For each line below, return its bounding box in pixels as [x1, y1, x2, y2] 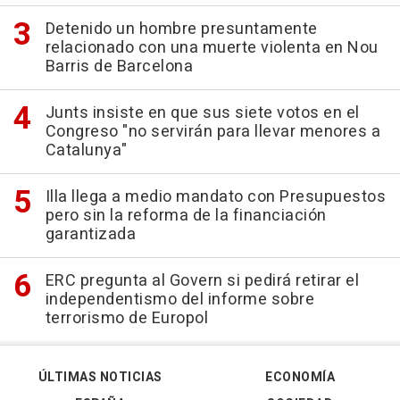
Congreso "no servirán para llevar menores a [45, 120, 380, 145]
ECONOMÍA [265, 368, 335, 387]
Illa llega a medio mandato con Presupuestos [45, 185, 386, 210]
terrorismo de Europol [45, 306, 208, 331]
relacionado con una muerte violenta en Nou [45, 36, 379, 61]
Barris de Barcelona [45, 54, 193, 79]
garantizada [45, 222, 136, 247]
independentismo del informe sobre [45, 287, 314, 312]
